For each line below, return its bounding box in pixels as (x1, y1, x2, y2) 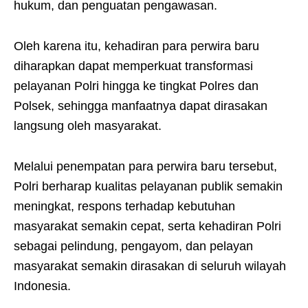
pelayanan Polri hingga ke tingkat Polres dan (14, 79, 258, 93)
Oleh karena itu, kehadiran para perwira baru (14, 39, 259, 54)
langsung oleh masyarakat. (14, 119, 162, 133)
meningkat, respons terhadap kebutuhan (14, 199, 235, 214)
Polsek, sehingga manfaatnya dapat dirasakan (14, 99, 267, 113)
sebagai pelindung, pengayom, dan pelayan (14, 239, 253, 254)
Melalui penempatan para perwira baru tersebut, (14, 159, 277, 174)
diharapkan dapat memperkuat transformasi (14, 59, 253, 74)
